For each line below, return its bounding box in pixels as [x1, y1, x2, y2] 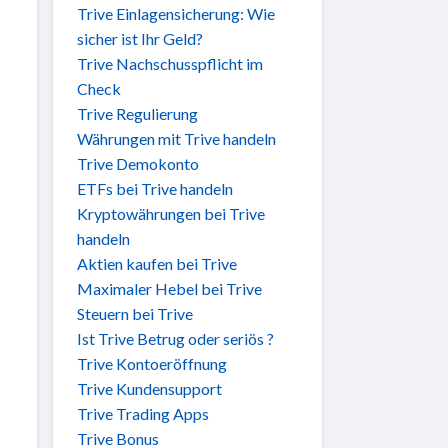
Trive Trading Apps [77, 403, 209, 423]
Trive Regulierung [77, 103, 198, 123]
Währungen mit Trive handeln [77, 128, 276, 148]
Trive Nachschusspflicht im [77, 53, 263, 73]
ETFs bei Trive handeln [77, 178, 233, 198]
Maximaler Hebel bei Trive [77, 278, 262, 298]
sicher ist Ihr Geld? [77, 28, 203, 48]
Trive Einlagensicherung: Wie [77, 3, 275, 23]
